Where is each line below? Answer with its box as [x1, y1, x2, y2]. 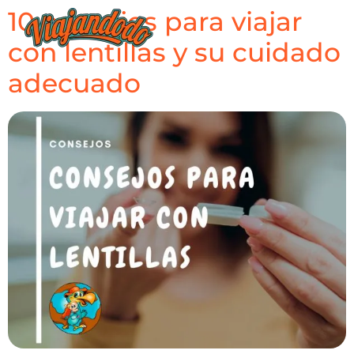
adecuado [8, 67, 141, 99]
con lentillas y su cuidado [8, 36, 341, 68]
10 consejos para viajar [8, 6, 303, 37]
